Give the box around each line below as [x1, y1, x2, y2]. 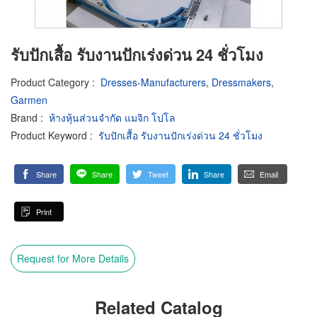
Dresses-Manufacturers [100, 75, 206, 89]
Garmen [11, 93, 47, 107]
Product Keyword [11, 128, 87, 142]
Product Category [11, 75, 89, 89]
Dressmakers [212, 75, 271, 89]
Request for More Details [17, 251, 129, 266]
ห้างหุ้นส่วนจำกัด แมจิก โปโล [49, 110, 175, 125]
